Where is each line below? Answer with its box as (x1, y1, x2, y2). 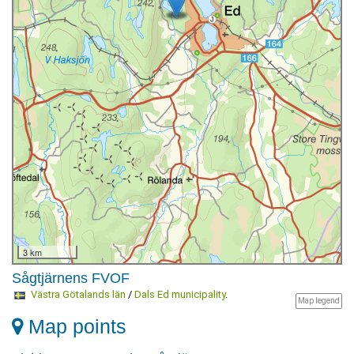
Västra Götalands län (30, 288, 126, 300)
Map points (23, 315, 126, 337)
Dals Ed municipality (134, 288, 225, 300)
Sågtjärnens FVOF (12, 270, 130, 286)
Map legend (298, 296, 340, 305)
